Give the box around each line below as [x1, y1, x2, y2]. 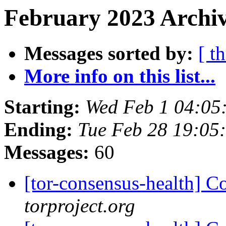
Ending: [4, 119, 73, 141]
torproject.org [24, 195, 135, 217]
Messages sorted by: [24, 42, 193, 65]
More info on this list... [24, 65, 215, 87]
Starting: [4, 96, 80, 118]
